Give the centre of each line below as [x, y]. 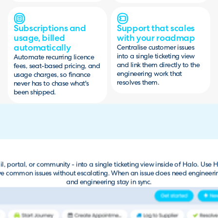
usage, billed [39, 38]
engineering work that [149, 74]
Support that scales [156, 29]
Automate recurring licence [54, 57]
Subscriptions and [50, 29]
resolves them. [138, 83]
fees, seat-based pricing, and [57, 66]
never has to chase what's [51, 84]
